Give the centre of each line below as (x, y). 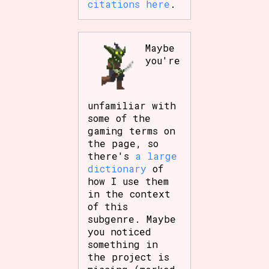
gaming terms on (132, 130)
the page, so (123, 143)
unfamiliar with (132, 105)
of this (108, 206)
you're (163, 60)
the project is (129, 256)
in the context (129, 193)
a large (156, 156)
